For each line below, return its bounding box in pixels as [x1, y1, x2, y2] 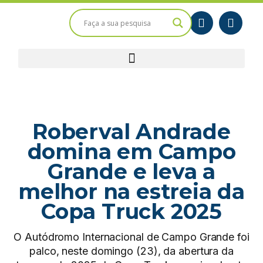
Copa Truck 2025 [41, 198, 222, 224]
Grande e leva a [48, 159, 215, 184]
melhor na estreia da [18, 178, 245, 204]
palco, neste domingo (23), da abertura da [29, 245, 234, 257]
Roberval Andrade [32, 119, 231, 144]
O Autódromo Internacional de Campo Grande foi [14, 231, 249, 243]
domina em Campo [27, 139, 236, 164]
